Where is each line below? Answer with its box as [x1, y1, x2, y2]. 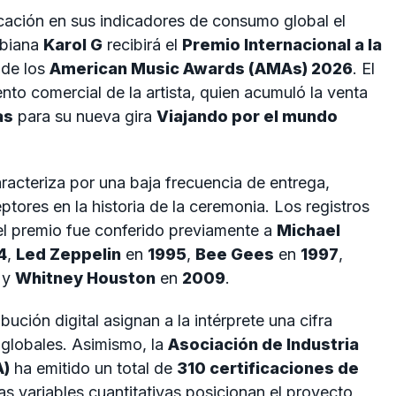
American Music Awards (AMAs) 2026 [49, 59, 353, 79]
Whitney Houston [15, 268, 156, 287]
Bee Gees [195, 244, 274, 263]
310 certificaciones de [177, 358, 359, 377]
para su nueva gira [13, 107, 156, 126]
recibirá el [103, 35, 182, 55]
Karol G [43, 35, 103, 55]
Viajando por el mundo [156, 107, 338, 126]
